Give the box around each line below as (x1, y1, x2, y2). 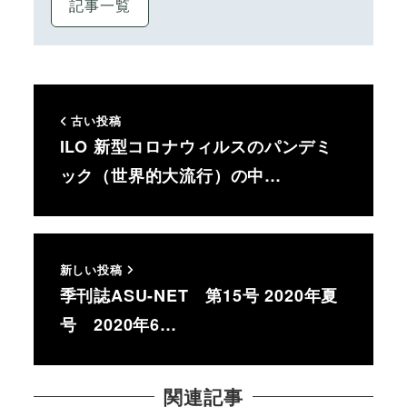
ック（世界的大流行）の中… (59, 164, 282, 188)
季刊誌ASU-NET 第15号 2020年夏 (59, 283, 339, 307)
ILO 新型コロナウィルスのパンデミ (59, 134, 333, 159)
